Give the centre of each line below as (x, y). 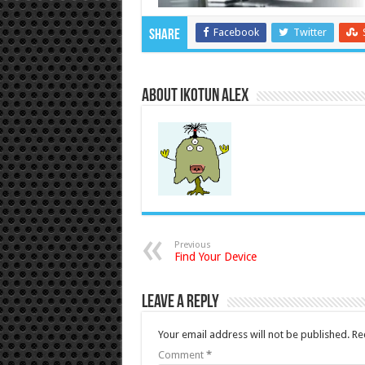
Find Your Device (215, 257)
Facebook (236, 33)
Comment (182, 355)
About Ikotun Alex (195, 97)
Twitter (310, 33)
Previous (192, 245)
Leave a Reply (180, 303)
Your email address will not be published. (253, 335)
